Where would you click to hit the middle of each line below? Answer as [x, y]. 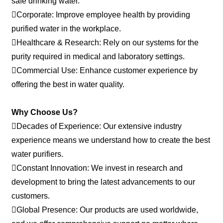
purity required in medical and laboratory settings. [98, 56]
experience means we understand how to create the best [111, 140]
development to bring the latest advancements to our [104, 182]
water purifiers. [38, 154]
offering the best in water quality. [68, 84]
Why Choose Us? [45, 112]
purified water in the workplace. [66, 28]
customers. [31, 196]
